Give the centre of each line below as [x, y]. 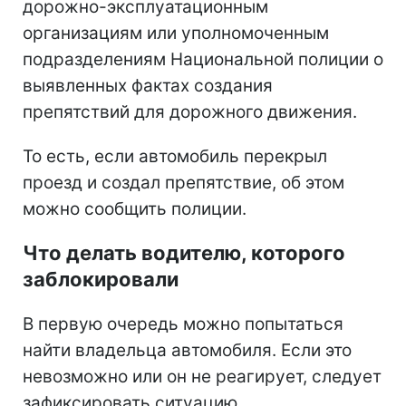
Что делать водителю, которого [184, 252]
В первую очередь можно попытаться [183, 324]
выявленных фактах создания [148, 85]
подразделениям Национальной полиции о [203, 59]
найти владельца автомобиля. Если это [187, 350]
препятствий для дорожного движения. [190, 111]
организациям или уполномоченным [176, 33]
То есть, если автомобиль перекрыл [175, 156]
